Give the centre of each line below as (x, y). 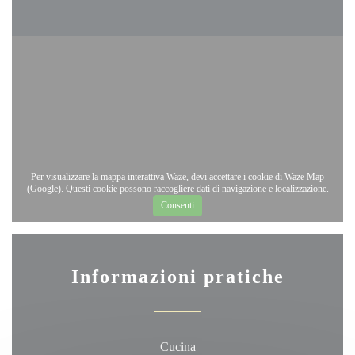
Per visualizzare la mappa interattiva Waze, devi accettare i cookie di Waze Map (177, 177)
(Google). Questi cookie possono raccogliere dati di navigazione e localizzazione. (177, 189)
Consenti (177, 205)
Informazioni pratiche (177, 277)
